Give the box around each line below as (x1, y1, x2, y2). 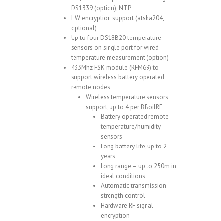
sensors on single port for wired (71, 43, 159, 52)
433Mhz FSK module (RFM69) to (71, 63, 159, 72)
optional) (71, 23, 97, 32)
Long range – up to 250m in (101, 161, 176, 170)
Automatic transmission (101, 181, 166, 190)
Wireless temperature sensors (86, 92, 168, 101)
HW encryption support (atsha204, (71, 13, 164, 22)
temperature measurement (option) (71, 53, 169, 62)
